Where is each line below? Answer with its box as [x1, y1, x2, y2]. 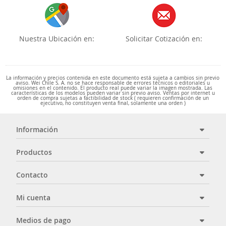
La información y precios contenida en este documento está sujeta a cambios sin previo [6, 74, 220, 81]
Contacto [16, 169, 48, 180]
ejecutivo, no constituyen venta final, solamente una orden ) [40, 99, 186, 106]
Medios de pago [16, 215, 72, 225]
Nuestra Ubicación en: [19, 33, 95, 43]
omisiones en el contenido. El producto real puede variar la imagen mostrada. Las [13, 84, 213, 91]
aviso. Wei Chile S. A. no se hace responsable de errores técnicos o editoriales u [16, 79, 210, 86]
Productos [16, 147, 52, 157]
